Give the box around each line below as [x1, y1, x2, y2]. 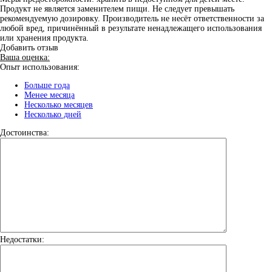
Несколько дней [24, 110, 81, 120]
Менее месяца [24, 90, 75, 100]
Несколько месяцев [24, 100, 93, 110]
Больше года [24, 81, 70, 90]
